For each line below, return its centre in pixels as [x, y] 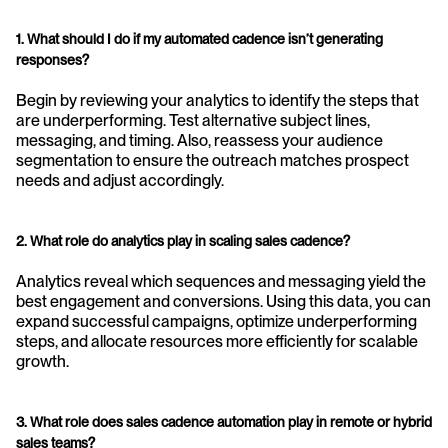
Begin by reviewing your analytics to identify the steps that [217, 101]
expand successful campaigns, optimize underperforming [216, 322]
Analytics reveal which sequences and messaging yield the [221, 282]
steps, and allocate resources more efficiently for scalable [217, 342]
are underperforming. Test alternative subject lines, [193, 121]
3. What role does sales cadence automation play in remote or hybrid [224, 422]
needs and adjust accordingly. [120, 181]
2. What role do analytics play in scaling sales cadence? [183, 241]
